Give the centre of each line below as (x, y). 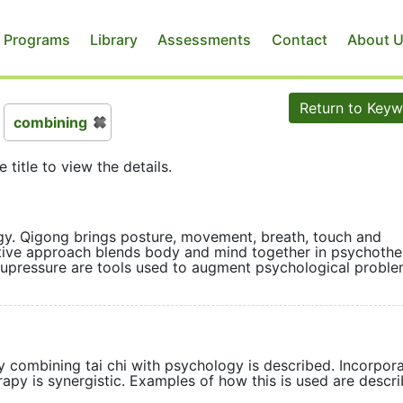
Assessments (205, 39)
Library (113, 39)
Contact (299, 39)
